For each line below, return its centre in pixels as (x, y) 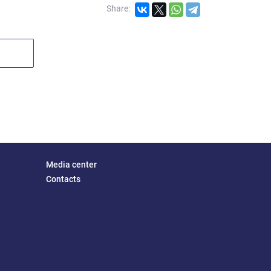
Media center (71, 165)
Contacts (63, 179)
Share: (118, 8)
